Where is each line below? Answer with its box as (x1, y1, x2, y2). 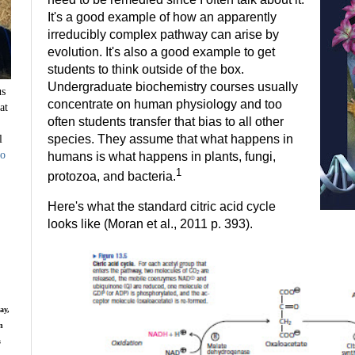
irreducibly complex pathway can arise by (48, 28, 279, 42)
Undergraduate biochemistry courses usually (48, 80, 298, 94)
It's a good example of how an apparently (48, 10, 277, 25)
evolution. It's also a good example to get (48, 45, 275, 59)
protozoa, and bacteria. (48, 170, 176, 184)
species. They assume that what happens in (48, 132, 293, 147)
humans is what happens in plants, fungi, (48, 150, 276, 164)
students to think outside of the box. (48, 63, 244, 77)
